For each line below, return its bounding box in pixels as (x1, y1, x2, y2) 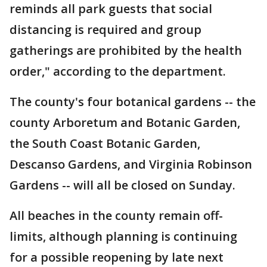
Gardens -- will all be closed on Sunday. (10, 177, 241, 194)
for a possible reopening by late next (10, 249, 223, 266)
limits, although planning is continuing (10, 228, 237, 245)
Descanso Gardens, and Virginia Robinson (10, 156, 252, 173)
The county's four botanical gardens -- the (10, 94, 256, 110)
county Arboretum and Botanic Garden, (10, 114, 240, 131)
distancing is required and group (10, 21, 201, 38)
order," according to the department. (10, 63, 232, 80)
